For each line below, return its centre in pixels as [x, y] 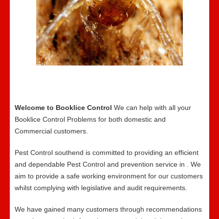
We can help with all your [153, 108]
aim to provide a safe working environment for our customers [109, 176]
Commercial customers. [51, 131]
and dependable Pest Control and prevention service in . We [108, 164]
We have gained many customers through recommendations [108, 209]
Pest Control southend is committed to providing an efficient [107, 153]
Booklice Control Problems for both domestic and [90, 119]
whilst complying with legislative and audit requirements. [101, 188]
